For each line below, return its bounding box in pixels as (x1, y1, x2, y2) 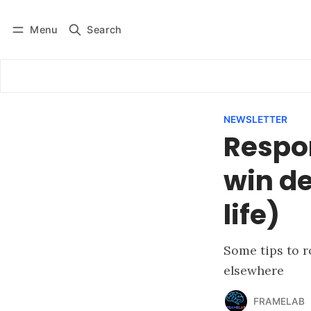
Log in (24, 33, 52, 44)
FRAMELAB (253, 295, 305, 307)
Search (87, 23, 122, 35)
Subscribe (80, 33, 126, 44)
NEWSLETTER (224, 114, 287, 126)
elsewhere (224, 262, 284, 279)
